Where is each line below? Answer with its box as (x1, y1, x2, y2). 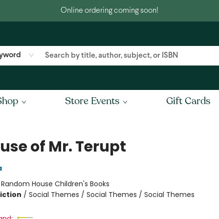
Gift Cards (166, 94, 210, 108)
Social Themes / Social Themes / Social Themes (28, 190, 195, 199)
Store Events (65, 94, 119, 108)
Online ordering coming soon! (61, 7, 158, 14)
